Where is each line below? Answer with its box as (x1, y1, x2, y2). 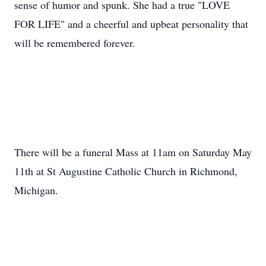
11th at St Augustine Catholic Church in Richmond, (14, 164, 237, 178)
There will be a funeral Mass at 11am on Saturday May (14, 145, 252, 159)
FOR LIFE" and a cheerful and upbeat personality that (14, 17, 248, 31)
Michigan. (14, 183, 58, 197)
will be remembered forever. (14, 36, 135, 50)
